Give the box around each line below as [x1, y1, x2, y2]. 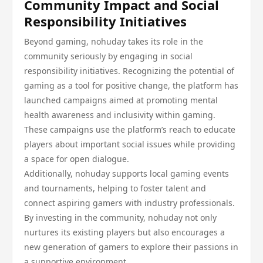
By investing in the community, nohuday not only [24, 212, 217, 223]
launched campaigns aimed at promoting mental [24, 95, 218, 106]
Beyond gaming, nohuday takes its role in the [24, 36, 203, 47]
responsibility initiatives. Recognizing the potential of [24, 65, 234, 76]
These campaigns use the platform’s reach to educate [24, 124, 235, 135]
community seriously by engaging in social [24, 50, 193, 62]
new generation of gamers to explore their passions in [24, 241, 238, 252]
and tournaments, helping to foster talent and [24, 183, 206, 194]
